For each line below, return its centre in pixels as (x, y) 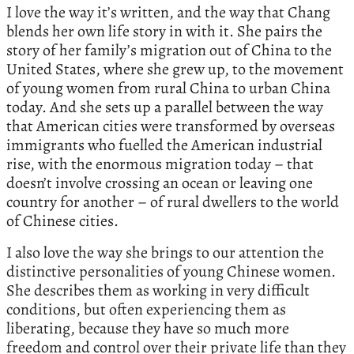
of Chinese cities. (62, 220)
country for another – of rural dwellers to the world (173, 201)
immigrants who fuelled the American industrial (164, 145)
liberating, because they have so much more (148, 328)
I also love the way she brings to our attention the (165, 252)
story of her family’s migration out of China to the (169, 50)
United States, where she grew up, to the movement (175, 69)
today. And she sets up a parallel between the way (165, 107)
